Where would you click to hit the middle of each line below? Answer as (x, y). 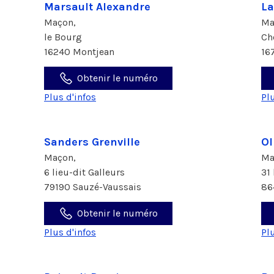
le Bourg (64, 37)
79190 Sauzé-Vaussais (93, 187)
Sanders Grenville (92, 142)
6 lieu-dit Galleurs (86, 172)
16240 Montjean (79, 52)
